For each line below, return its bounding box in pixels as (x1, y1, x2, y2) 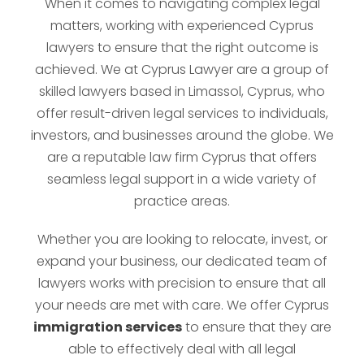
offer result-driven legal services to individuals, (36, 104, 328, 123)
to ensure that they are (181, 318, 331, 336)
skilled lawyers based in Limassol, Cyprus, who (39, 82, 325, 101)
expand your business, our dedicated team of (37, 252, 327, 271)
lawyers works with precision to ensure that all (38, 274, 326, 292)
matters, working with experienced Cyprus (50, 16, 314, 35)
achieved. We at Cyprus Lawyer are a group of (35, 60, 329, 79)
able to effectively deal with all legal (68, 340, 296, 358)
